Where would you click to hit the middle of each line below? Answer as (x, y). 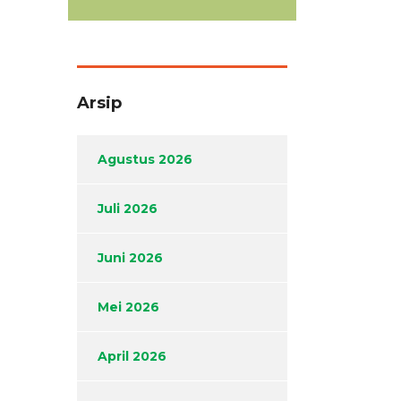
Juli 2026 (128, 209)
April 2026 (132, 357)
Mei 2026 (128, 307)
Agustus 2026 (145, 160)
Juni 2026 (130, 258)
